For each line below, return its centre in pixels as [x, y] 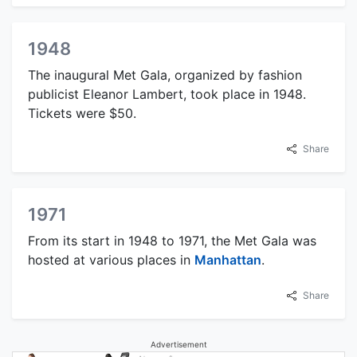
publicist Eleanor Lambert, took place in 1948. [167, 94]
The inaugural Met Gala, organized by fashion [165, 75]
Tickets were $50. [82, 113]
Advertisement [178, 344]
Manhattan [228, 259]
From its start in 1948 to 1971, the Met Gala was [172, 240]
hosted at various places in [111, 259]
